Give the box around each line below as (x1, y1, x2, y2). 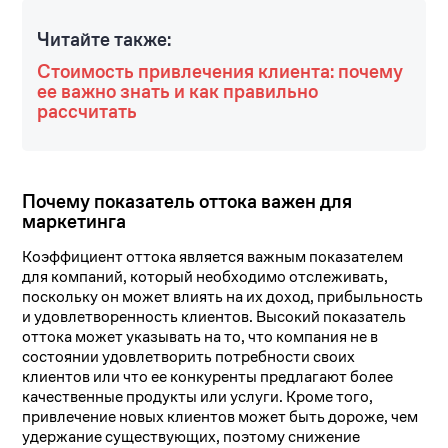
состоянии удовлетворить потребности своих (22, 346, 356, 368)
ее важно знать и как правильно (37, 79, 319, 104)
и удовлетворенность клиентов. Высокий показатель (22, 306, 407, 328)
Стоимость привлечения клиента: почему (37, 59, 404, 84)
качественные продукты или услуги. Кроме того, (22, 386, 374, 408)
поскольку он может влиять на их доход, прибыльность (22, 286, 424, 308)
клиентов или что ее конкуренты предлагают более (22, 366, 394, 388)
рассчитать (37, 99, 138, 124)
